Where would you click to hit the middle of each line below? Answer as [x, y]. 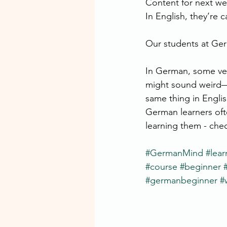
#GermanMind [174, 153]
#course [161, 167]
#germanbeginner [181, 180]
